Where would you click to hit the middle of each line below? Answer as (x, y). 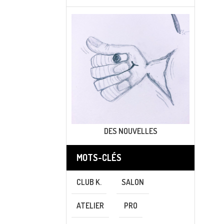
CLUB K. (89, 182)
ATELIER (90, 206)
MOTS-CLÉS (99, 158)
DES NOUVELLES (130, 131)
